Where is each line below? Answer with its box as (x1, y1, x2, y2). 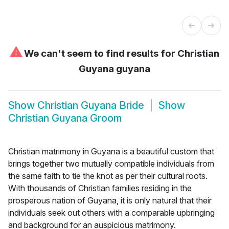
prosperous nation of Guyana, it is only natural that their (8, 195, 212, 205)
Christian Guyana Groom (8, 112, 122, 125)
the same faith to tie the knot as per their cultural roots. (8, 170, 208, 181)
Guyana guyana (79, 62, 150, 75)
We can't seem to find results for (22, 47, 177, 59)
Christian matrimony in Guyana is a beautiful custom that (8, 146, 214, 156)
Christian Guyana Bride (37, 99, 144, 112)
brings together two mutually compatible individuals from (8, 158, 214, 169)
